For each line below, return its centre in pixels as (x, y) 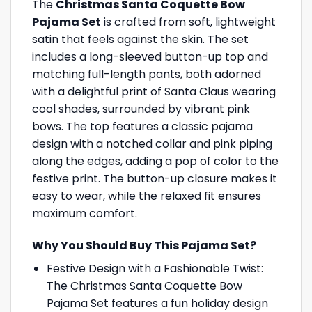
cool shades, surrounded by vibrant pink (141, 109)
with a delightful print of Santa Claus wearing (154, 92)
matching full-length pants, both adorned (147, 75)
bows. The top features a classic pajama (142, 127)
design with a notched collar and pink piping (152, 144)
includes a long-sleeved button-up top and (150, 57)
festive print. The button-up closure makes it (155, 179)
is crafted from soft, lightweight (188, 22)
